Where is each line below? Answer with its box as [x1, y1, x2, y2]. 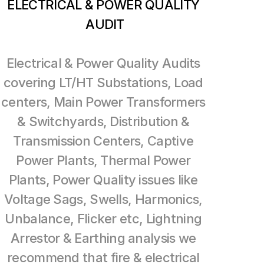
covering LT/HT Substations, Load [4, 75, 203, 90]
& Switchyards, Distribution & [16, 114, 190, 129]
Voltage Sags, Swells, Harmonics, [4, 192, 203, 207]
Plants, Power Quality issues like [8, 172, 198, 187]
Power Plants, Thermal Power [16, 153, 191, 168]
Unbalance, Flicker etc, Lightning [5, 211, 202, 226]
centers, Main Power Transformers [1, 94, 206, 110]
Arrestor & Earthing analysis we [11, 230, 196, 246]
